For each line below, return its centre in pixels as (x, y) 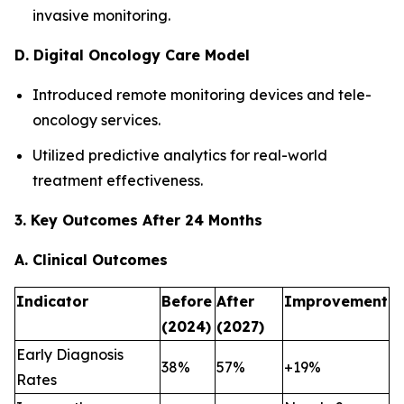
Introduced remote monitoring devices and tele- (202, 95)
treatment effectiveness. (118, 181)
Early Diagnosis (70, 355)
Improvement (336, 302)
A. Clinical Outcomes (91, 260)
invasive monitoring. (101, 16)
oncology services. (96, 120)
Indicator (52, 302)
